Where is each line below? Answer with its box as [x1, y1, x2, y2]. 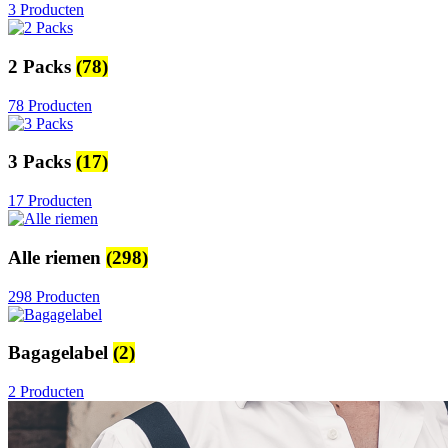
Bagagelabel [8, 342, 113, 364]
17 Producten [8, 192, 92, 210]
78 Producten [8, 96, 92, 114]
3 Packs [8, 151, 76, 173]
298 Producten [8, 287, 100, 305]
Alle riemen [8, 246, 106, 268]
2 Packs [8, 55, 76, 77]
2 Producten [8, 382, 84, 400]
